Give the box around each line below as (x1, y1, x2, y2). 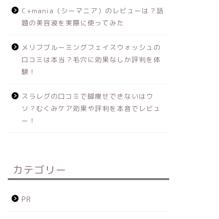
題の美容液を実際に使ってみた (21, 18, 124, 27)
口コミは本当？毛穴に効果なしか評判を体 (21, 54, 161, 64)
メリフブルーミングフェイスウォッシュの (21, 42, 161, 52)
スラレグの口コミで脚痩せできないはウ (21, 91, 153, 101)
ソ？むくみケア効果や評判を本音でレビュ (21, 103, 161, 113)
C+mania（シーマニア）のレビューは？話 (21, 5, 164, 15)
